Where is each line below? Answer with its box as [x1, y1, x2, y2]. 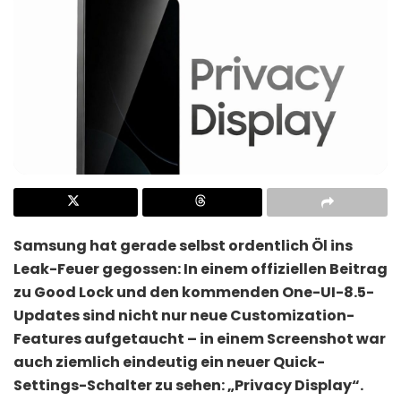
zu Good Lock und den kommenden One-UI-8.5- [13, 281, 374, 303]
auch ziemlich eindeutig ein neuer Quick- [13, 351, 325, 372]
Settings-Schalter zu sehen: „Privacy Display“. [13, 374, 363, 396]
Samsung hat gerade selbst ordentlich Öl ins [13, 235, 353, 256]
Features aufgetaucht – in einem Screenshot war [13, 328, 386, 349]
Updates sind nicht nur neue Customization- [13, 304, 354, 326]
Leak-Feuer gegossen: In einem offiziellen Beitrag [13, 258, 388, 279]
